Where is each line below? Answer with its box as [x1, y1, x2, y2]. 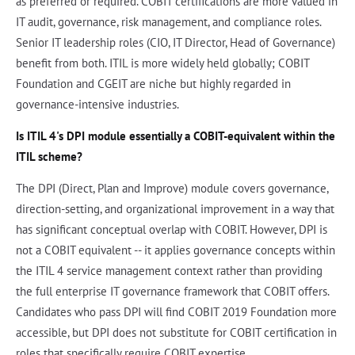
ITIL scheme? [16, 149, 82, 165]
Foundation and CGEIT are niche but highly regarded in [16, 76, 291, 92]
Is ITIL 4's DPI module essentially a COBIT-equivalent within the [16, 128, 335, 144]
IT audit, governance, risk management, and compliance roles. [16, 14, 321, 30]
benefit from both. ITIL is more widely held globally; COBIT [16, 55, 309, 71]
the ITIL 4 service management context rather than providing [16, 263, 323, 279]
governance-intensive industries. [16, 97, 179, 113]
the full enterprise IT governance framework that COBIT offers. [16, 284, 329, 300]
